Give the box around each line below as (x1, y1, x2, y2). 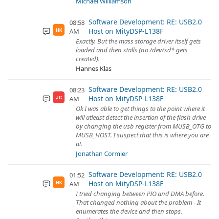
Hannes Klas (76, 64, 111, 73)
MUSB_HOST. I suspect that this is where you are (76, 131, 209, 139)
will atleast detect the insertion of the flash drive (76, 113, 206, 122)
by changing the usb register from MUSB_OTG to (76, 122, 211, 131)
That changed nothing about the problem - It (76, 198, 201, 207)
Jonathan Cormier (76, 149, 128, 158)
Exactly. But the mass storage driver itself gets (76, 37, 201, 45)
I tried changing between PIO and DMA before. (76, 189, 204, 198)
